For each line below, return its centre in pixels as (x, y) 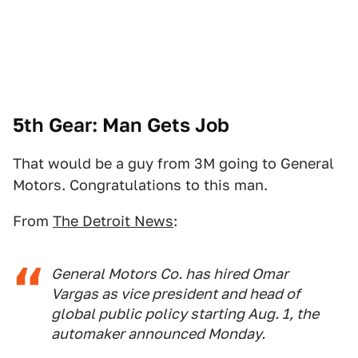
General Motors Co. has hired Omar (170, 273)
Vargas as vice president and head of (176, 293)
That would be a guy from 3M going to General (173, 163)
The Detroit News (113, 221)
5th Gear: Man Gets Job (121, 125)
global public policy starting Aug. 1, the (185, 313)
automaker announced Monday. (158, 333)
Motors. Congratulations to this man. (140, 185)
